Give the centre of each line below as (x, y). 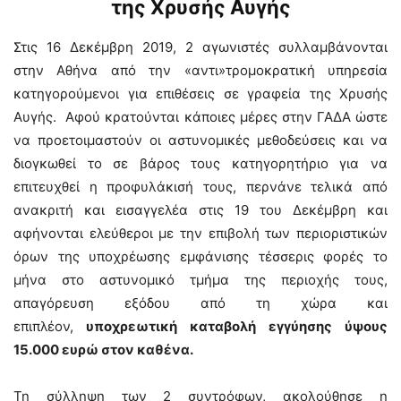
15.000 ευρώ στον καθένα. (103, 350)
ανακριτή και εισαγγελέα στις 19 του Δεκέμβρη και (200, 210)
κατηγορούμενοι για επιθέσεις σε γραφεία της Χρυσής (200, 94)
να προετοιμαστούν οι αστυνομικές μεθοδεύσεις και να (200, 141)
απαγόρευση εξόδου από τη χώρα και (200, 303)
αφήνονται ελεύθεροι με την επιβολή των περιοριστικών (200, 234)
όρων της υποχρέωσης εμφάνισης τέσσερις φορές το (200, 257)
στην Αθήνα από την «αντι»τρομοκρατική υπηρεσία (200, 71)
